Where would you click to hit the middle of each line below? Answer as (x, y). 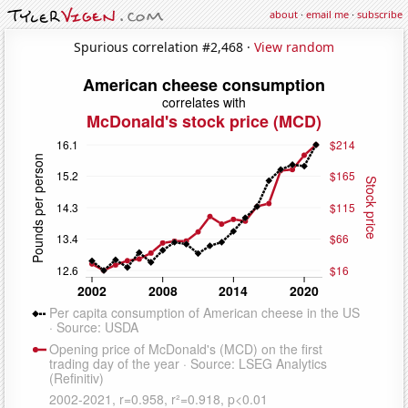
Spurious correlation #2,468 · (164, 46)
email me (327, 14)
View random (294, 46)
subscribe (380, 14)
